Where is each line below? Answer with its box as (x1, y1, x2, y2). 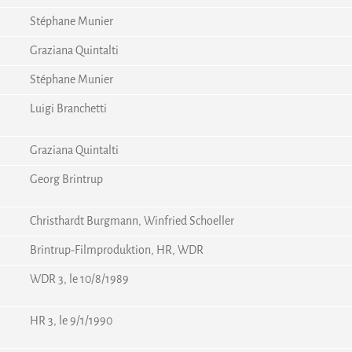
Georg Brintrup (30, 172, 103, 187)
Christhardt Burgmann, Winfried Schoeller (30, 214, 234, 229)
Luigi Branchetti (30, 101, 107, 116)
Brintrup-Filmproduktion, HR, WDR (30, 243, 203, 258)
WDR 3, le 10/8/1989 (30, 272, 129, 287)
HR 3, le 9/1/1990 (30, 313, 112, 328)
